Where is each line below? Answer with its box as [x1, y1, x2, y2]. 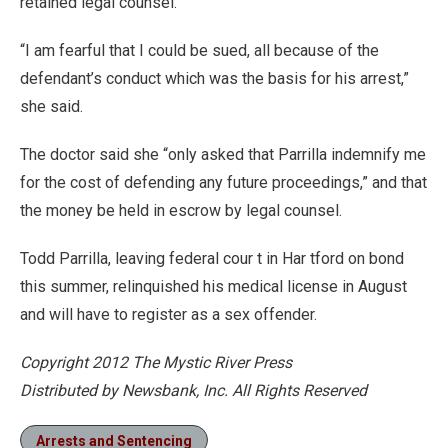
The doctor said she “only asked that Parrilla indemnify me [20, 145, 426, 164]
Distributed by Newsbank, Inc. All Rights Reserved [20, 381, 367, 400]
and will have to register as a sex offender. [20, 305, 317, 324]
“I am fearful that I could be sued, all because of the [20, 41, 379, 60]
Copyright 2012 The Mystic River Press [20, 353, 292, 372]
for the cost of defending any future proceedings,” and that [20, 173, 427, 192]
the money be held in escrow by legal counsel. [20, 201, 342, 220]
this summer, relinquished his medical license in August [20, 277, 407, 296]
